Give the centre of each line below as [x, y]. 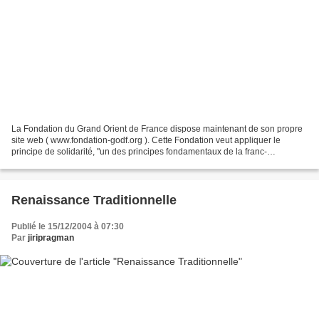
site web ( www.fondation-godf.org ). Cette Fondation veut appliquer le [146, 141]
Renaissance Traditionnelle [94, 200]
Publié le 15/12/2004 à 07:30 [68, 227]
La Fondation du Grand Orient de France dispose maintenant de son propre [157, 129]
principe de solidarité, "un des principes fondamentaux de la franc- [139, 152]
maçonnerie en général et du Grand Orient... [96, 163]
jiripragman [51, 238]
